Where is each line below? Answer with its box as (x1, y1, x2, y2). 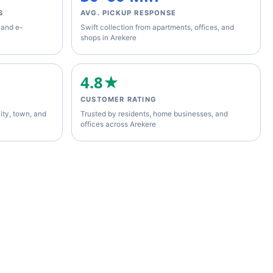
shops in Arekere (80, 33, 136, 42)
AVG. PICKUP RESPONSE (80, 8, 176, 17)
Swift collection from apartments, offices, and (80, 23, 234, 32)
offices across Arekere (80, 119, 156, 129)
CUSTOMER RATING (80, 94, 157, 104)
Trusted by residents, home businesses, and (80, 109, 228, 118)
